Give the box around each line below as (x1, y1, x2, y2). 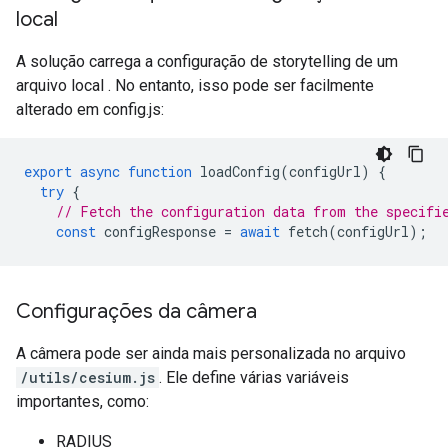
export (24, 162, 72, 181)
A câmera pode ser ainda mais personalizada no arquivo (16, 344, 406, 363)
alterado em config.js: (16, 100, 164, 119)
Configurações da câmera (16, 299, 257, 324)
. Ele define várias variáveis (159, 368, 349, 387)
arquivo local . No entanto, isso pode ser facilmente (16, 76, 374, 95)
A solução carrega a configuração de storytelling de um (16, 52, 398, 71)
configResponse (104, 222, 216, 241)
